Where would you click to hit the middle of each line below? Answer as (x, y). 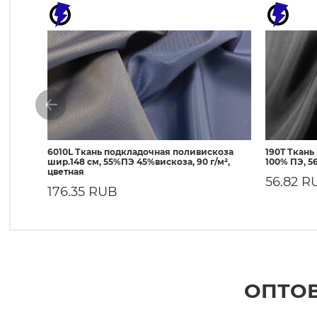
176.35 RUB (82, 192)
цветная (66, 172)
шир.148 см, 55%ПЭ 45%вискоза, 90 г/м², (139, 162)
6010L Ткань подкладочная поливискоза (140, 152)
